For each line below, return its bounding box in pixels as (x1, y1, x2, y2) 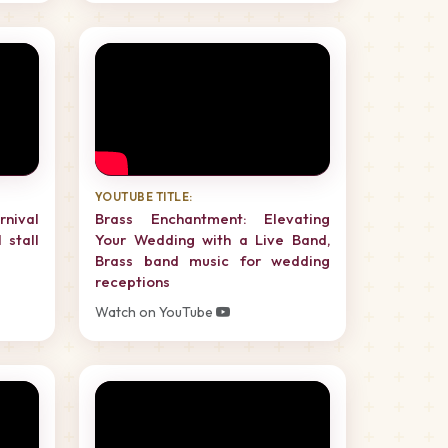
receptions (95, 272, 170, 292)
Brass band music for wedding (95, 251, 330, 271)
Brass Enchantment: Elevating (95, 209, 330, 229)
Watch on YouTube (95, 303, 216, 322)
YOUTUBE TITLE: (95, 189, 193, 205)
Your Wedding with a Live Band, (95, 230, 330, 250)
